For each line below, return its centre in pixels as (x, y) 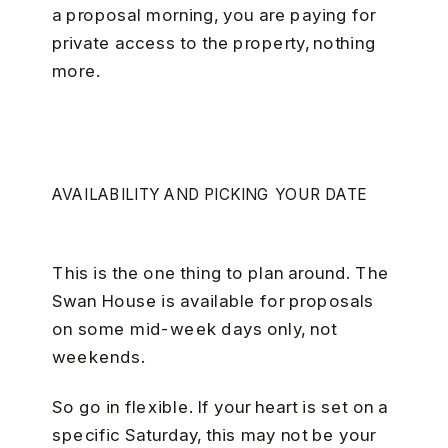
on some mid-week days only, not (194, 328)
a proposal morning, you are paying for (213, 14)
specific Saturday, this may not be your (214, 434)
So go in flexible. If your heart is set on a (220, 406)
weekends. (98, 356)
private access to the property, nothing (214, 42)
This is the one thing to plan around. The (220, 272)
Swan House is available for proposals (213, 300)
